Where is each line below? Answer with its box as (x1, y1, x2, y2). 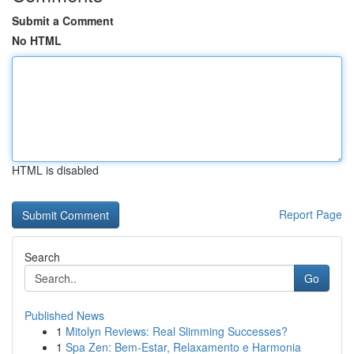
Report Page (279, 206, 342, 222)
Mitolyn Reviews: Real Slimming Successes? (66, 323, 288, 339)
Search (24, 249, 60, 265)
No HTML (12, 32, 62, 48)
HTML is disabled (12, 162, 99, 178)
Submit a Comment (12, 13, 114, 28)
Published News (24, 307, 104, 323)
